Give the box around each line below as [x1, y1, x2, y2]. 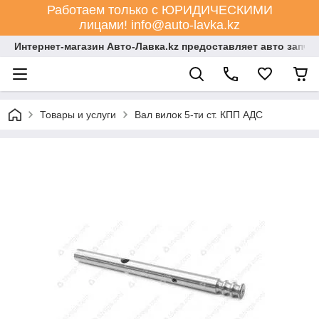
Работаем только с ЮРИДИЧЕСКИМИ [46, 3, 273, 17]
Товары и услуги [40, 109, 116, 120]
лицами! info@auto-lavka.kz [79, 18, 240, 32]
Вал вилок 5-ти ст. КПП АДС [135, 109, 263, 120]
